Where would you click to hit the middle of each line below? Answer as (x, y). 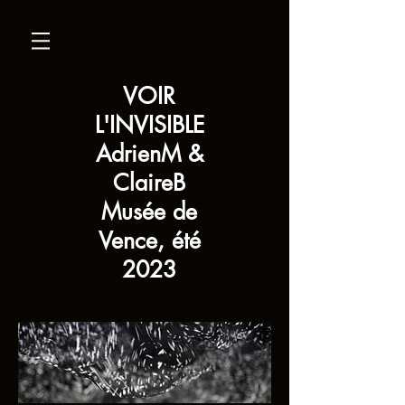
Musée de (149, 212)
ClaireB (149, 183)
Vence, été (149, 240)
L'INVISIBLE (149, 125)
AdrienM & (149, 154)
